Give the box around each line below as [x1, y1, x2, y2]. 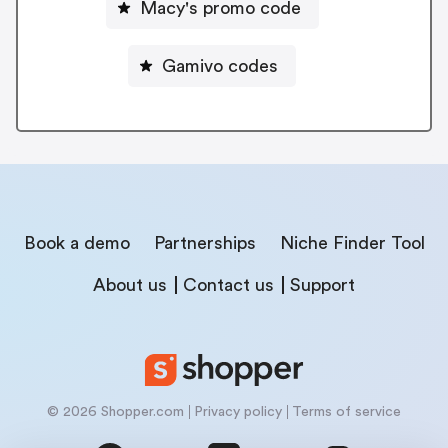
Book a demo [23, 233, 130, 252]
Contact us [183, 275, 274, 294]
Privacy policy [194, 404, 282, 419]
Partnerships [153, 233, 256, 252]
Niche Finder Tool [279, 233, 425, 252]
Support [290, 275, 355, 294]
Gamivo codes [162, 56, 278, 75]
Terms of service [292, 404, 401, 419]
